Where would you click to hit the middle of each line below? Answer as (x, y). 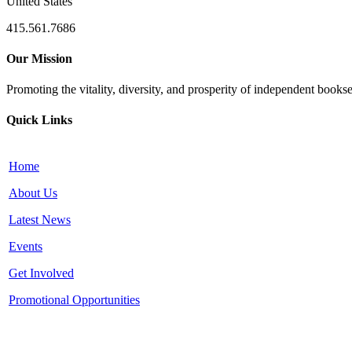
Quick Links (39, 120)
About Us (33, 192)
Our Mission (39, 58)
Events (26, 246)
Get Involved (41, 273)
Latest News (40, 219)
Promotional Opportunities (74, 299)
